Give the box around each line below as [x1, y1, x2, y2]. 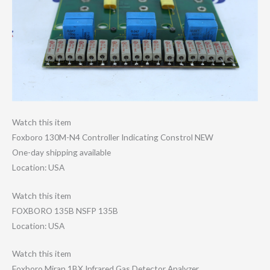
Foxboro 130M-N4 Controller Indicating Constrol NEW [12, 131, 213, 142]
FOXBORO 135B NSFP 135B [12, 205, 118, 216]
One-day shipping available [12, 146, 111, 157]
